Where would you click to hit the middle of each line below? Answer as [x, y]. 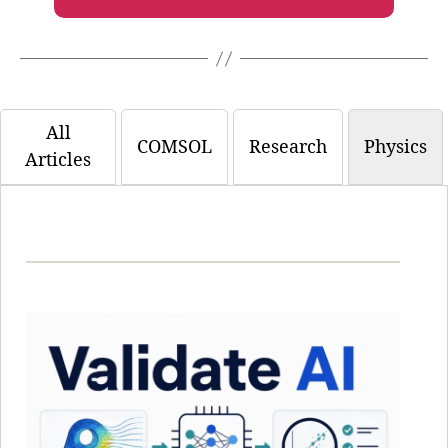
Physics [395, 147]
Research [288, 147]
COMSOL [174, 147]
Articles [58, 160]
